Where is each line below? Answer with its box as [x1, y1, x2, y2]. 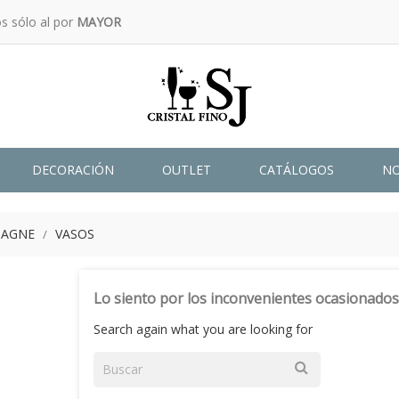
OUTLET [162, 161, 211, 178]
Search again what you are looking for [94, 321, 313, 338]
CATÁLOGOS [259, 161, 334, 178]
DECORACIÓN [32, 161, 114, 178]
